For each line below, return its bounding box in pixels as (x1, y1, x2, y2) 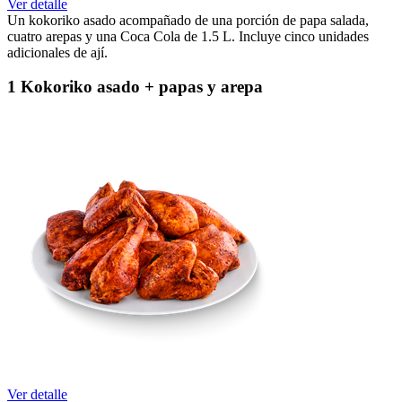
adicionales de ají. (7, 44, 108, 60)
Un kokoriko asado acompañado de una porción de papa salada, (7, 12, 369, 28)
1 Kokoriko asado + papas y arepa (7, 77, 263, 97)
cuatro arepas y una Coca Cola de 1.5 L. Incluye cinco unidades (7, 28, 369, 44)
